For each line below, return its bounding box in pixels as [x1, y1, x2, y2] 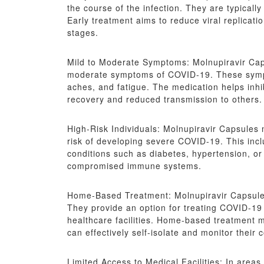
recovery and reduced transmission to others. [67, 93, 262, 105]
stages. [67, 26, 98, 38]
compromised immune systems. [67, 159, 202, 171]
